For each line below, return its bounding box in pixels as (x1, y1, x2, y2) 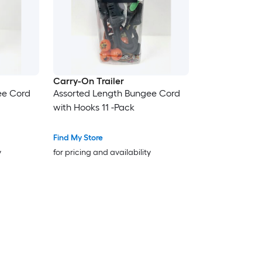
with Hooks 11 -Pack (53, 102, 135, 113)
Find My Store (53, 133, 103, 143)
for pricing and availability (53, 147, 151, 158)
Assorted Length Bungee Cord (53, 88, 180, 99)
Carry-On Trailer (53, 75, 124, 87)
